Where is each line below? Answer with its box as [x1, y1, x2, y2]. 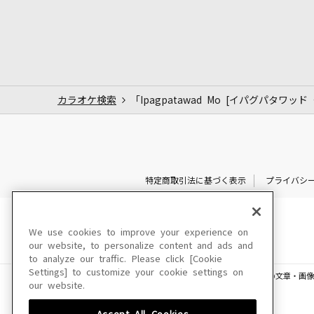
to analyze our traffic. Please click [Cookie [29, 254, 222, 264]
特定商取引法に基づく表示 [144, 176, 246, 185]
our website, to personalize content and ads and [29, 241, 253, 250]
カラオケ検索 [57, 95, 116, 105]
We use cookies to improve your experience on [29, 228, 248, 237]
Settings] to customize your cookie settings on [29, 268, 243, 277]
